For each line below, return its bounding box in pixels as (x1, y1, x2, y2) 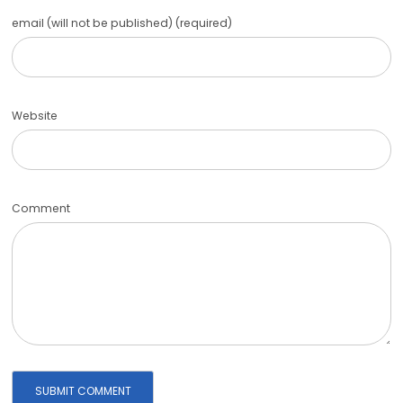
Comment (12, 201, 71, 217)
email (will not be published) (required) (12, 14, 233, 31)
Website (12, 108, 58, 124)
